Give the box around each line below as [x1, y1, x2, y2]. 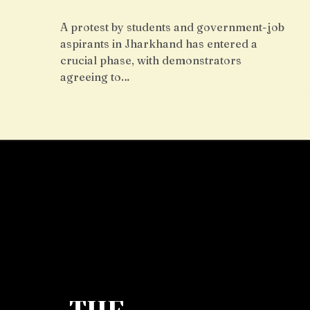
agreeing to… [60, 70, 130, 84]
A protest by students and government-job [60, 20, 284, 34]
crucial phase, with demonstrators [60, 53, 241, 67]
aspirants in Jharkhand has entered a [60, 37, 257, 51]
